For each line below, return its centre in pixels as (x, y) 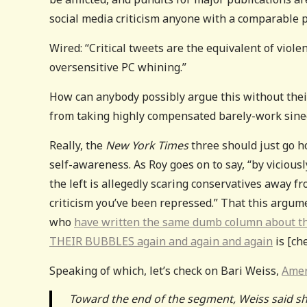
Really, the (77, 145)
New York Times (148, 145)
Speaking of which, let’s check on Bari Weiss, (165, 270)
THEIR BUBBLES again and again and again (161, 241)
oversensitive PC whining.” (118, 67)
